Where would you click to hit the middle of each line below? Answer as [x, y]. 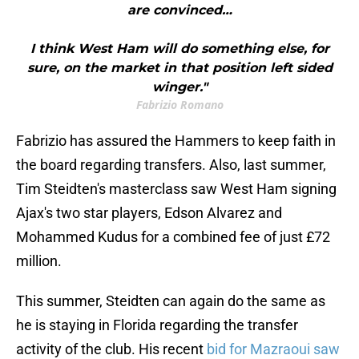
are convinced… [179, 10]
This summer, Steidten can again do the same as [171, 301]
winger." [179, 87]
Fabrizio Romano [179, 105]
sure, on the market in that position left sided [179, 68]
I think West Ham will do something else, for [179, 49]
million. [39, 261]
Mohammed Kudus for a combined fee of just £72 [173, 237]
